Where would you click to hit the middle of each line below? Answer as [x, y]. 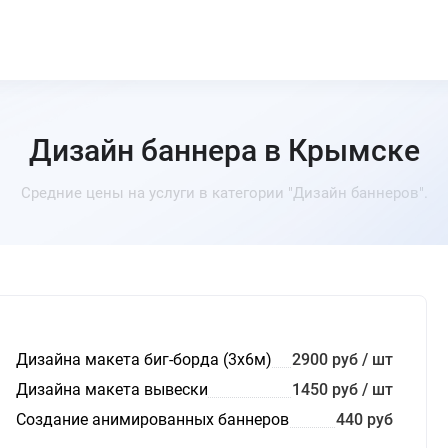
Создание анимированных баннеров [152, 419]
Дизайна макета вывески [111, 389]
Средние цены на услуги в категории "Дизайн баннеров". [224, 193]
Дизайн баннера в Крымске [224, 150]
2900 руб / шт [343, 359]
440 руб [365, 419]
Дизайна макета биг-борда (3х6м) [143, 359]
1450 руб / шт [343, 389]
